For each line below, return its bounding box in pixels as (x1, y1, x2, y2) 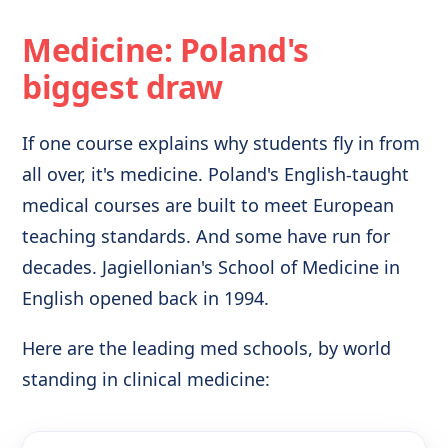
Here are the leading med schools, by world (22, 335, 392, 360)
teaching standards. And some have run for (22, 223, 391, 248)
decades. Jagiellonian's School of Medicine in (22, 254, 401, 279)
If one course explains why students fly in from (22, 130, 421, 155)
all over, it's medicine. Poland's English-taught (22, 161, 410, 186)
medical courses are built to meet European (22, 192, 395, 217)
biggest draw (22, 65, 223, 109)
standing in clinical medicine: (22, 366, 271, 391)
